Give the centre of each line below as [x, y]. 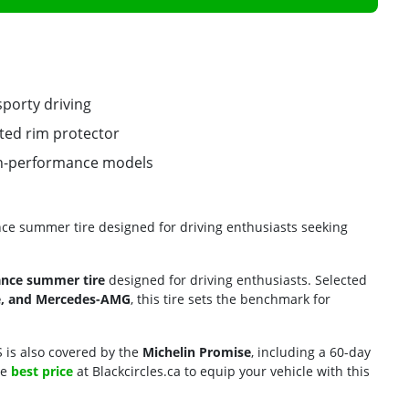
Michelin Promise [197, 352]
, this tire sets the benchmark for [231, 299]
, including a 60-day [311, 352]
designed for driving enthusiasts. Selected [236, 280]
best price [42, 371]
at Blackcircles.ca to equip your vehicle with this [221, 371]
